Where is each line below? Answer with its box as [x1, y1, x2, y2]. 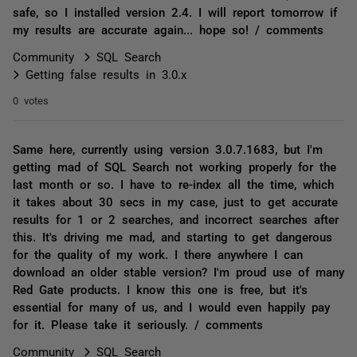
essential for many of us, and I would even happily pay [13, 300, 330, 312]
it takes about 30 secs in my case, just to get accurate [13, 195, 338, 207]
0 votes [13, 95, 49, 105]
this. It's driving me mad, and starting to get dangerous [13, 230, 332, 242]
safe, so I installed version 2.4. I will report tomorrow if [13, 6, 337, 18]
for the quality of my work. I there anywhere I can [13, 248, 303, 260]
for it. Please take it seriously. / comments [13, 318, 263, 330]
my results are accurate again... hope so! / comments [13, 23, 324, 35]
